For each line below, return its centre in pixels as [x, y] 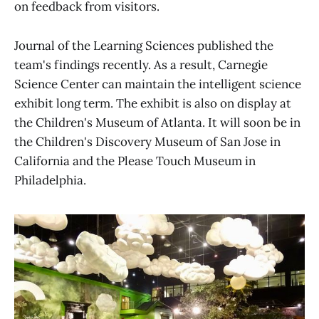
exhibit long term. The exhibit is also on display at [153, 103]
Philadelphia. [50, 180]
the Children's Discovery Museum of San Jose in [147, 141]
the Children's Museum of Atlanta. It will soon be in [157, 122]
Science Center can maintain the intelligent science [158, 84]
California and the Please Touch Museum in [135, 161]
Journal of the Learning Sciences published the [144, 45]
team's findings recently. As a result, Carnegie [141, 64]
